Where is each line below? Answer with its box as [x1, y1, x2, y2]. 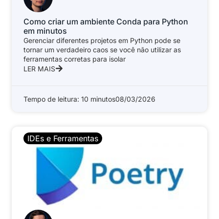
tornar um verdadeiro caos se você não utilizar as [23, 45, 181, 54]
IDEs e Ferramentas [27, 133, 98, 144]
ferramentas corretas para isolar [23, 55, 126, 64]
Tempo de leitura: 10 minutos [23, 95, 115, 104]
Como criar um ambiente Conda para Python [23, 17, 188, 27]
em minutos [23, 26, 67, 36]
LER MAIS [23, 65, 55, 73]
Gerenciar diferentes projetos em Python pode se [23, 36, 180, 45]
